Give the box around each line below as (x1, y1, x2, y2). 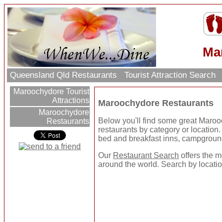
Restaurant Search (113, 151, 179, 160)
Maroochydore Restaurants (98, 98, 214, 109)
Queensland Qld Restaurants (7, 70, 120, 80)
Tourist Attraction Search (122, 70, 219, 80)
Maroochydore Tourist (11, 87, 90, 96)
